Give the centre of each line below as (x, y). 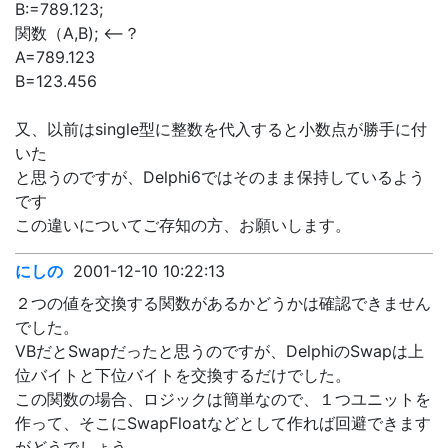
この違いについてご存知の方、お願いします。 (183, 225)
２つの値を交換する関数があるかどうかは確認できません (223, 303)
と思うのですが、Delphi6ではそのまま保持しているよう (220, 177)
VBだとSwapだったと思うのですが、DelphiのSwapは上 (219, 351)
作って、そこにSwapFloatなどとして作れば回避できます (223, 423)
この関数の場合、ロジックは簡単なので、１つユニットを (223, 399)
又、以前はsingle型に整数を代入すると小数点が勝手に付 (221, 129)
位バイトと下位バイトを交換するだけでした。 (183, 375)
